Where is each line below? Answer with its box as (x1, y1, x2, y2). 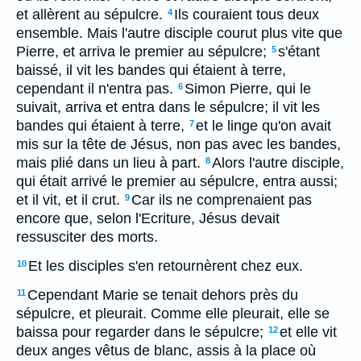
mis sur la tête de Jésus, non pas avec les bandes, (16, 136, 341, 152)
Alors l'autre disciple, (212, 155, 344, 171)
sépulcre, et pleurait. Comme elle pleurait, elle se (16, 305, 330, 322)
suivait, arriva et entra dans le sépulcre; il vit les (16, 99, 320, 115)
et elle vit (280, 324, 337, 340)
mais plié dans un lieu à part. (16, 155, 201, 171)
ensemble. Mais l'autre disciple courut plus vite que (16, 25, 342, 41)
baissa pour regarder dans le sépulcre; (16, 324, 263, 340)
